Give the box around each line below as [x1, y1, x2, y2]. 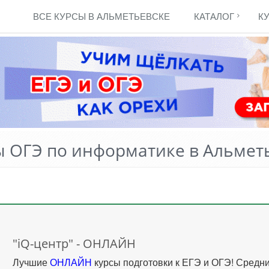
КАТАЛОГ [194, 10, 234, 22]
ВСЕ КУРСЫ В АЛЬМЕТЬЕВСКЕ [33, 10, 170, 22]
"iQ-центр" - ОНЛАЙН [13, 235, 136, 252]
